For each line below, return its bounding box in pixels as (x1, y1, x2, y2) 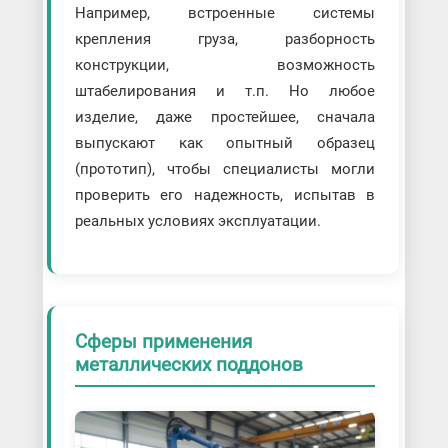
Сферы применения (74, 329, 252, 353)
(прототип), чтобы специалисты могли (74, 159, 376, 178)
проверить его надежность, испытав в (74, 185, 376, 204)
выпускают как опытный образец (74, 133, 376, 152)
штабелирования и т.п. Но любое (74, 81, 376, 100)
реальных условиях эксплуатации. (74, 211, 321, 230)
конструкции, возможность (74, 55, 376, 74)
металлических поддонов (74, 352, 303, 376)
